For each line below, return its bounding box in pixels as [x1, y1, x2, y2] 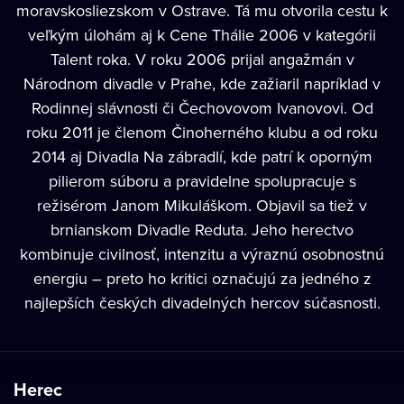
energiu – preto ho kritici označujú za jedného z [32, 267, 372, 289]
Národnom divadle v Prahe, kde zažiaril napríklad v [23, 72, 381, 95]
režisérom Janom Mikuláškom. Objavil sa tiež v [37, 194, 367, 216]
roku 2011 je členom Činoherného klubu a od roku [26, 121, 378, 143]
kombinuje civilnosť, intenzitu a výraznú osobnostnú [20, 243, 384, 265]
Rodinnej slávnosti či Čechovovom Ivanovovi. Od [31, 96, 373, 119]
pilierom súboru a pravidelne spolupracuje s [48, 170, 356, 192]
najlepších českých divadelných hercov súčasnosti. [23, 291, 381, 314]
